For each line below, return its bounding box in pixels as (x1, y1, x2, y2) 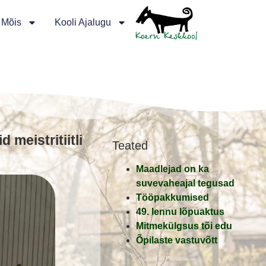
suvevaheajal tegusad (136, 178, 235, 189)
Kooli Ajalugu (54, 17, 111, 27)
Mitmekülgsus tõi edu (136, 221, 233, 232)
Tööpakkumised (136, 192, 210, 203)
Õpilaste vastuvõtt (136, 235, 218, 246)
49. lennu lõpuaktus (136, 207, 225, 217)
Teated (112, 139, 148, 153)
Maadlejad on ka (136, 164, 210, 175)
